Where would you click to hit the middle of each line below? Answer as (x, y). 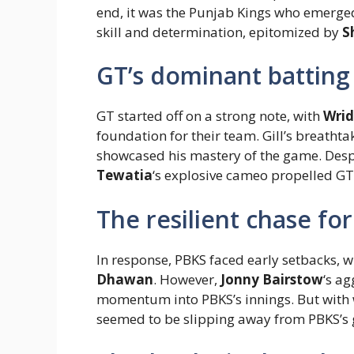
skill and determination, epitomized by (219, 32)
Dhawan (125, 279)
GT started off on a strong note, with (210, 116)
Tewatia (124, 175)
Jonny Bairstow (272, 279)
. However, (187, 279)
